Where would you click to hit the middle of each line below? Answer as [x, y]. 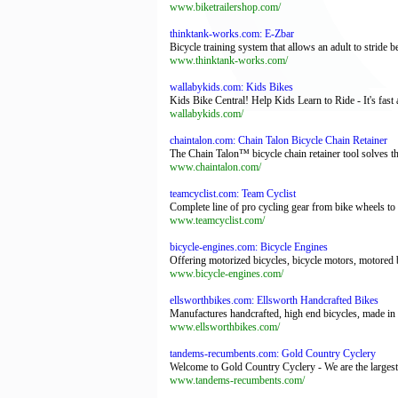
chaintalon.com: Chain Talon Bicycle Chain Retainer [279, 140]
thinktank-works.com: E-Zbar [232, 34]
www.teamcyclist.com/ [217, 220]
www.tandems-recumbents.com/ [237, 380]
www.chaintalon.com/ [215, 167]
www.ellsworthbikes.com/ [225, 327]
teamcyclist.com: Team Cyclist [233, 194]
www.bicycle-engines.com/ [227, 274]
